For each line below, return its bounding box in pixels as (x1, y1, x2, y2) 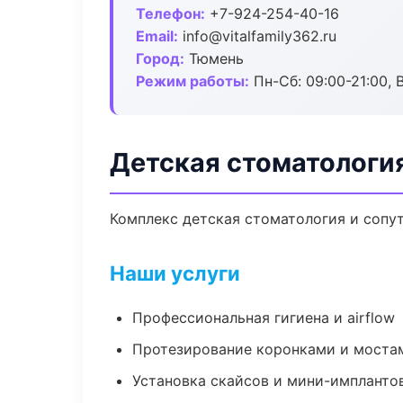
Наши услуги (110, 261, 240, 285)
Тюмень (184, 49, 244, 67)
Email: (136, 27, 178, 45)
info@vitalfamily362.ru (178, 27, 336, 45)
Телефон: (136, 4, 205, 22)
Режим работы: (136, 72, 249, 90)
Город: (136, 49, 184, 67)
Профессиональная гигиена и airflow (132, 309, 395, 327)
